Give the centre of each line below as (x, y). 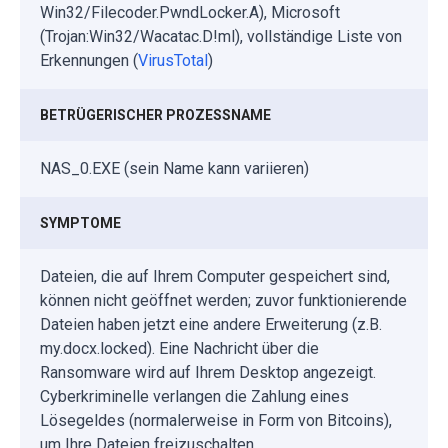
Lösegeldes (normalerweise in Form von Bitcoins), (216, 421)
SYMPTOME (80, 223)
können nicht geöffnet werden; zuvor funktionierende (223, 301)
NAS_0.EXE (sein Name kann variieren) (174, 169)
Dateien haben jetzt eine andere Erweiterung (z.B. (211, 325)
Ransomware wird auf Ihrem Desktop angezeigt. (208, 373)
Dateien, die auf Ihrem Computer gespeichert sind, (215, 277)
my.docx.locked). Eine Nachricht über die (179, 349)
